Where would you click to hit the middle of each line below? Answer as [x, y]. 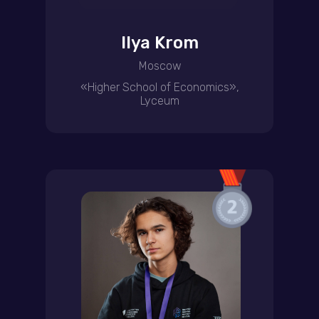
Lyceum [160, 101]
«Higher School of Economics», [160, 87]
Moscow [160, 66]
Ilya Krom [159, 43]
